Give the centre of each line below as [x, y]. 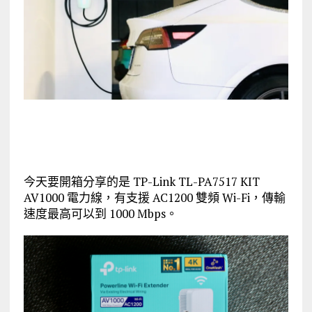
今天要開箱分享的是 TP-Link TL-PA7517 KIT [141, 181]
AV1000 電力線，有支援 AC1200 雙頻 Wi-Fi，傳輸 [154, 197]
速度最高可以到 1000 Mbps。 [100, 213]
